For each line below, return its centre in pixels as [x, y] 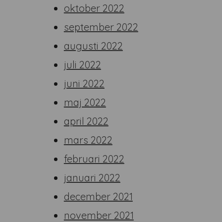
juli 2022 [82, 65]
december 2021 [98, 196]
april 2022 [86, 121]
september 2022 [101, 27]
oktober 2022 [94, 8]
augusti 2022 [93, 46]
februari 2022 [94, 159]
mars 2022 [88, 140]
